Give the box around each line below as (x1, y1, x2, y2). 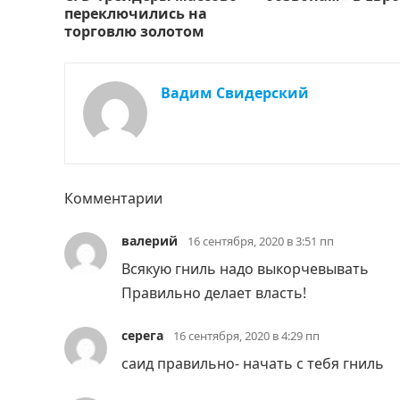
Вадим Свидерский (161, 82, 309, 103)
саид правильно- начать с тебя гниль (121, 353, 384, 373)
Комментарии (64, 187, 162, 208)
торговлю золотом (64, 21, 204, 41)
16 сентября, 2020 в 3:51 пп (187, 232, 334, 249)
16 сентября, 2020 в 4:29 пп (173, 327, 320, 344)
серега (121, 326, 163, 344)
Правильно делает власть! (121, 282, 306, 303)
